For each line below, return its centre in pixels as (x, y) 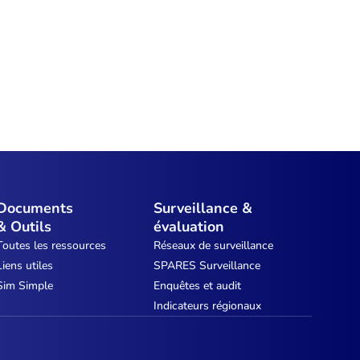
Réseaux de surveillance (214, 245)
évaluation (189, 227)
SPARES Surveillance (207, 266)
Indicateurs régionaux (208, 306)
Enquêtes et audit (198, 286)
